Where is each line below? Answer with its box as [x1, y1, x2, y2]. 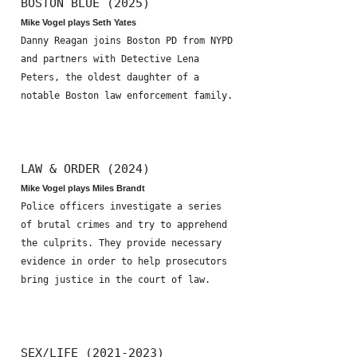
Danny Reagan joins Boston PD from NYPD [21, 35, 233, 46]
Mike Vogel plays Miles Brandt [21, 183, 145, 193]
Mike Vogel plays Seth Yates [21, 18, 136, 27]
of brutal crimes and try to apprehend [21, 219, 227, 230]
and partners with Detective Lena [21, 53, 199, 65]
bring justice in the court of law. [21, 274, 210, 285]
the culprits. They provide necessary [21, 237, 222, 249]
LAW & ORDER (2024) [21, 162, 150, 175]
